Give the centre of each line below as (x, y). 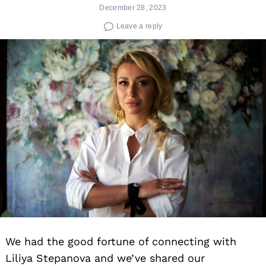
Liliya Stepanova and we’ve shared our (105, 258)
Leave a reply (139, 26)
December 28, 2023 (133, 8)
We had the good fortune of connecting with (121, 241)
